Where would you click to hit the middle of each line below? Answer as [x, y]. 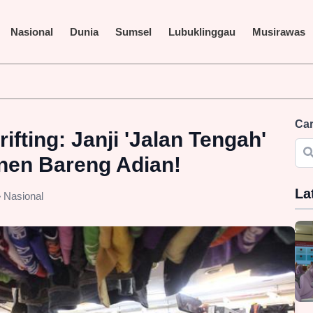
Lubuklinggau [202, 31]
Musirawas [279, 31]
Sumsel [133, 31]
